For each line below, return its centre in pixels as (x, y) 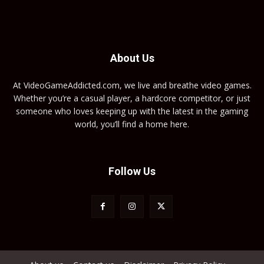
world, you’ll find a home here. (132, 124)
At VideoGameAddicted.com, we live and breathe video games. (132, 85)
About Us (132, 58)
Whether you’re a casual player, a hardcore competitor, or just (132, 98)
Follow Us (132, 171)
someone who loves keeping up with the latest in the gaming (132, 111)
